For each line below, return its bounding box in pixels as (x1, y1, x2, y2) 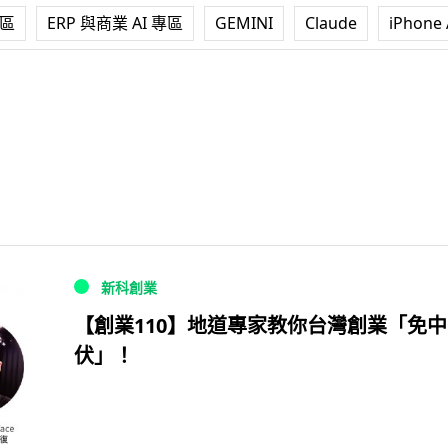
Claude (305, 12, 357, 34)
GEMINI (215, 12, 273, 34)
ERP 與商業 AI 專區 (47, 12, 183, 34)
